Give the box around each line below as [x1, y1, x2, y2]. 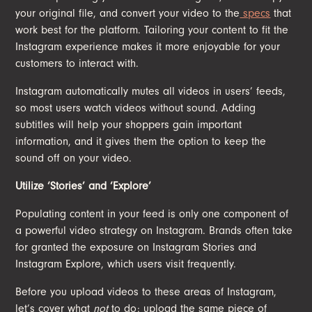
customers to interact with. [15, 56, 143, 70]
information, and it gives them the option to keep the [15, 134, 267, 148]
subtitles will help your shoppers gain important [15, 118, 242, 131]
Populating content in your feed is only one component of [15, 207, 289, 220]
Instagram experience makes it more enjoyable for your [15, 40, 281, 53]
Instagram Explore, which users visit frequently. [15, 257, 240, 270]
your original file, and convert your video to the [15, 6, 240, 19]
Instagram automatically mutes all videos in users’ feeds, [15, 84, 286, 97]
